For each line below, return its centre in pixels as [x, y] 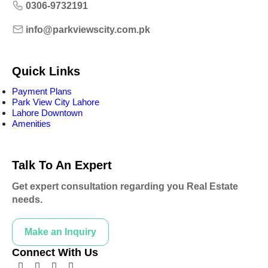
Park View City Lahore [56, 102]
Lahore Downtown [47, 113]
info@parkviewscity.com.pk [88, 29]
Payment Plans [42, 91]
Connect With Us [55, 252]
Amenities [31, 124]
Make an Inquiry [60, 232]
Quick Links [46, 71]
